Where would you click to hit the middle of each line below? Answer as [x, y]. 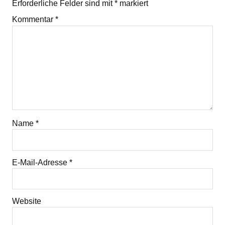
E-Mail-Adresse [41, 162]
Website [27, 201]
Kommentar [34, 20]
